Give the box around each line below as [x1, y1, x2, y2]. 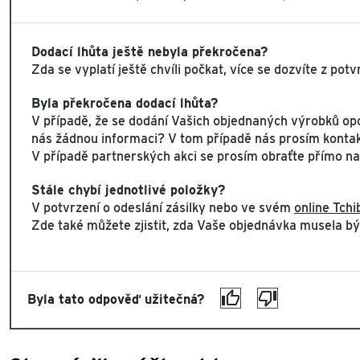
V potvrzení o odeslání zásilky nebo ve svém [31, 200, 294, 215]
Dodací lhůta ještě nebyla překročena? [31, 44, 268, 59]
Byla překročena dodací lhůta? [31, 96, 218, 111]
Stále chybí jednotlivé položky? [31, 182, 225, 198]
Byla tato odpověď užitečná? [27, 292, 204, 307]
